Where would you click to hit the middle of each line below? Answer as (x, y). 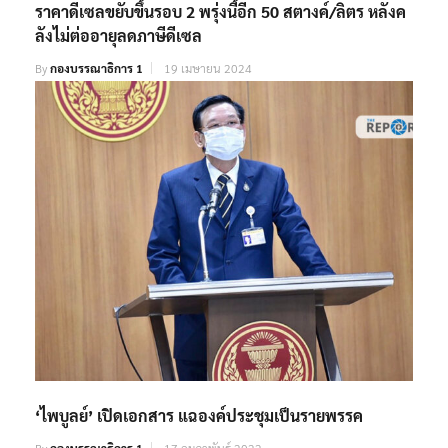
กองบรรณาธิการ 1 (96, 68)
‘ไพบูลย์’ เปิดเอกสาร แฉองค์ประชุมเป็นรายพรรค (199, 416)
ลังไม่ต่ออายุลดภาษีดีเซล (118, 36)
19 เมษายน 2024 (208, 68)
